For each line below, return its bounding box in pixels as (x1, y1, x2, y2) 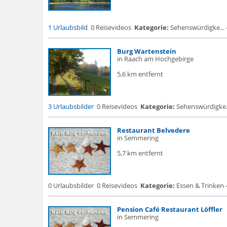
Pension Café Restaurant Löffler (117, 205, 222, 214)
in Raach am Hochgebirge (117, 54, 194, 63)
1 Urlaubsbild (48, 23, 88, 32)
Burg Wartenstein (117, 47, 176, 56)
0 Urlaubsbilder (48, 181, 94, 190)
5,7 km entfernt (117, 148, 163, 158)
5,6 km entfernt (117, 69, 163, 79)
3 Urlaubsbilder (48, 102, 94, 111)
